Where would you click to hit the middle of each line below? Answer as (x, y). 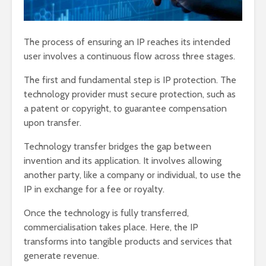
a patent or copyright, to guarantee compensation (125, 108)
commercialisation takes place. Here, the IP (111, 227)
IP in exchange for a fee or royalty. (94, 189)
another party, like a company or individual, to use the (132, 175)
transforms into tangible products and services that (128, 241)
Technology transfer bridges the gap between (118, 146)
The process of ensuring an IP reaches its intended (127, 42)
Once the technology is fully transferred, (106, 213)
